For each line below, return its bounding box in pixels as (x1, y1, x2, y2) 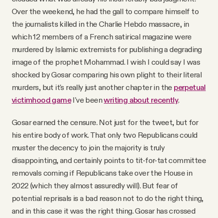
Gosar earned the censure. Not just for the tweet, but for (12, 117, 199, 127)
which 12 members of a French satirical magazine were (12, 32, 192, 42)
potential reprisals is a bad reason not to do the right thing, (12, 193, 203, 203)
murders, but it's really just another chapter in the (12, 82, 174, 92)
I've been (71, 95, 104, 105)
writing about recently (104, 95, 179, 105)
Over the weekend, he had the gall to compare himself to (12, 6, 199, 17)
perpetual (174, 82, 206, 92)
